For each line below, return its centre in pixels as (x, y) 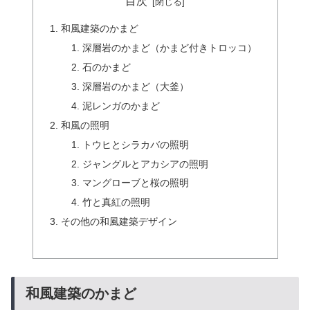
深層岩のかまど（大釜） (136, 87)
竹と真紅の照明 (117, 202)
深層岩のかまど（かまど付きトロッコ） (170, 48)
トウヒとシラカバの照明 (136, 144)
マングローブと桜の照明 (136, 183)
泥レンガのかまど (121, 106)
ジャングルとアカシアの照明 (146, 164)
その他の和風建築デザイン (119, 222)
